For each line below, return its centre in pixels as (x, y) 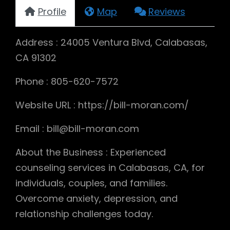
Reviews (167, 11)
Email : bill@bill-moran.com (77, 128)
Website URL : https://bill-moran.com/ (102, 105)
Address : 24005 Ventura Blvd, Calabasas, (111, 42)
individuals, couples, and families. (91, 183)
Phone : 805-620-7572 (67, 81)
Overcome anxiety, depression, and (97, 198)
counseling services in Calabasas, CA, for (110, 167)
